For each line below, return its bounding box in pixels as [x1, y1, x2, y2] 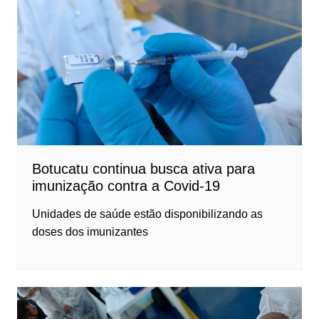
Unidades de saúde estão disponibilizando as [31, 207, 263, 220]
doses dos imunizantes [31, 225, 148, 238]
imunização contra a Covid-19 [31, 177, 220, 194]
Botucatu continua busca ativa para [31, 160, 255, 177]
